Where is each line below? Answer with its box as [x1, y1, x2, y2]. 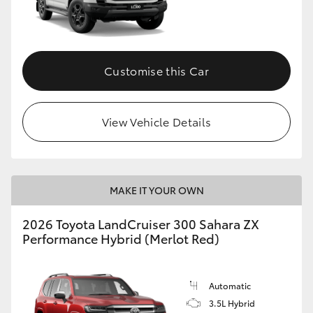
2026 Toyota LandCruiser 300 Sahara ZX [22, 214, 259, 233]
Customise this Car [104, 62, 209, 79]
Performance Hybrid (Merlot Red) [22, 229, 219, 248]
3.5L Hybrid [209, 297, 255, 310]
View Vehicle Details [101, 113, 212, 130]
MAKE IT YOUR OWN [109, 183, 204, 198]
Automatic [209, 279, 251, 292]
